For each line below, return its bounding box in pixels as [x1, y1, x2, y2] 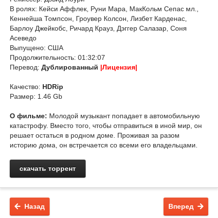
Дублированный [41, 63, 100, 71]
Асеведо [10, 34, 36, 42]
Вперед [168, 202, 194, 210]
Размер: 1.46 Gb [10, 92, 62, 100]
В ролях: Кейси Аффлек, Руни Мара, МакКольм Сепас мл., [10, 5, 199, 13]
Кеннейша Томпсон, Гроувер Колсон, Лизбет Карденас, [10, 15, 187, 22]
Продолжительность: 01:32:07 [10, 54, 105, 61]
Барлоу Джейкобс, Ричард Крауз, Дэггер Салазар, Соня [10, 24, 187, 32]
